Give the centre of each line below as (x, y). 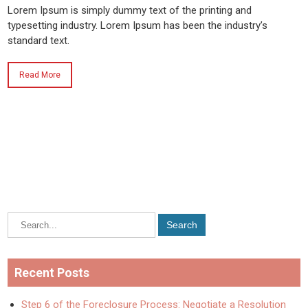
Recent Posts (52, 273)
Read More (40, 75)
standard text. (39, 40)
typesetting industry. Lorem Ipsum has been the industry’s (138, 25)
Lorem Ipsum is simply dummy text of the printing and (130, 10)
